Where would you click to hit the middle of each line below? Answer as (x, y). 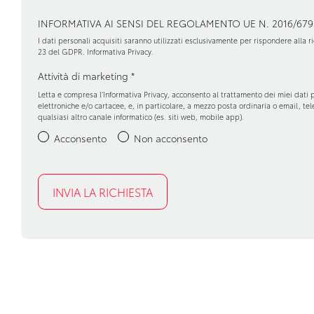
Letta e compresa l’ (70, 94)
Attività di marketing (84, 75)
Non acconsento (170, 138)
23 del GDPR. (62, 51)
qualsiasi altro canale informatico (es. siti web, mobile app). (141, 116)
